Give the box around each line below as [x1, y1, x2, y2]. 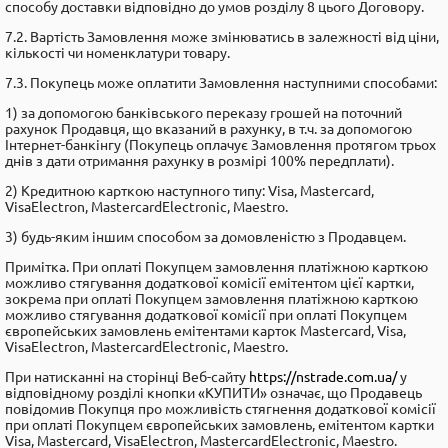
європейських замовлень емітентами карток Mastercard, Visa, [5, 323, 406, 339]
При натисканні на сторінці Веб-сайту [5, 369, 249, 385]
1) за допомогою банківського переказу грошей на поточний [5, 105, 402, 121]
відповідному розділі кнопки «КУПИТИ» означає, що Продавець [5, 385, 422, 401]
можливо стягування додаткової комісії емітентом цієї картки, [5, 275, 414, 291]
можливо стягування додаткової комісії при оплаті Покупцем [5, 307, 407, 323]
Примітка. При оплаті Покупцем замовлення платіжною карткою [5, 259, 428, 275]
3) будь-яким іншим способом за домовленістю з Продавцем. [5, 229, 406, 245]
